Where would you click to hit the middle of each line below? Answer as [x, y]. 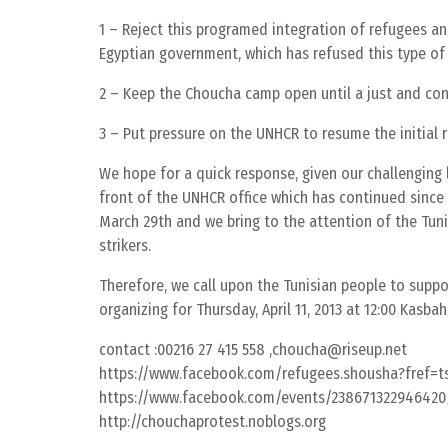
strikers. [125, 246]
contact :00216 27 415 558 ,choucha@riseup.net [253, 350]
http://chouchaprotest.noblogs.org [212, 422]
